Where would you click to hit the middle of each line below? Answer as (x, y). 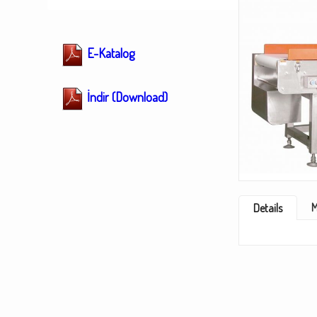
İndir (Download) (126, 97)
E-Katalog (109, 53)
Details (268, 208)
